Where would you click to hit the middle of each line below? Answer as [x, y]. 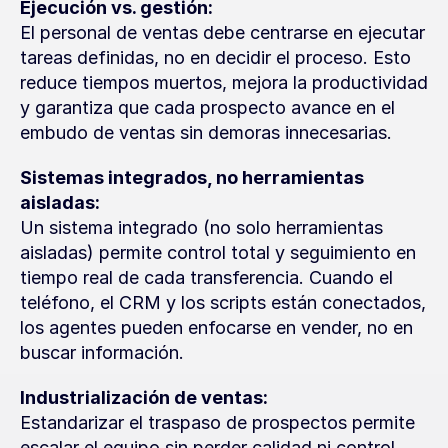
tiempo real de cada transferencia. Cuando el [206, 277]
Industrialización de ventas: [144, 397]
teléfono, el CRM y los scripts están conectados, [223, 302]
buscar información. [102, 352]
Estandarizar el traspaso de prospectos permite [217, 422]
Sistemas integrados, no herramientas [192, 177]
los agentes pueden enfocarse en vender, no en [216, 327]
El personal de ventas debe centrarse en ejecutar [222, 32]
